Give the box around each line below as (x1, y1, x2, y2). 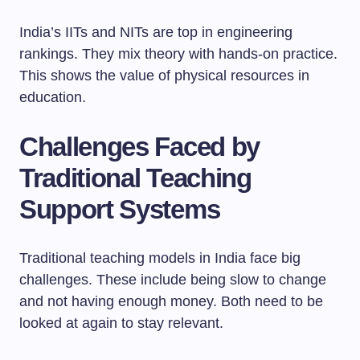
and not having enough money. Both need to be (19, 293, 323, 309)
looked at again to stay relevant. (19, 315, 223, 331)
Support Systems (19, 194, 220, 224)
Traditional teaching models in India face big (19, 250, 301, 266)
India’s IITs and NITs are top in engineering (19, 24, 292, 40)
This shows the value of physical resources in (19, 67, 309, 84)
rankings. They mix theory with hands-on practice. (19, 46, 337, 62)
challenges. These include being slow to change (19, 272, 326, 288)
